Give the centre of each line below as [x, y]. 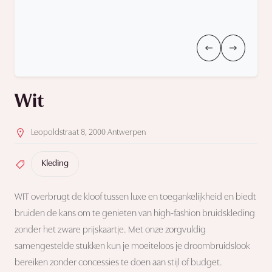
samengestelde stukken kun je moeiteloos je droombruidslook [132, 247]
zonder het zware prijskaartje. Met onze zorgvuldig [110, 230]
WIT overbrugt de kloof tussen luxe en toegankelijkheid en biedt [135, 198]
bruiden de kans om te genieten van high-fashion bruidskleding [135, 214]
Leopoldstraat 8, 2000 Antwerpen [88, 132]
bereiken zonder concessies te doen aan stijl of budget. [118, 263]
